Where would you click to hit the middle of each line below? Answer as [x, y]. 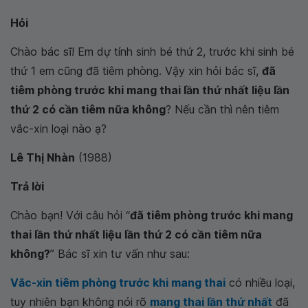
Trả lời [27, 186]
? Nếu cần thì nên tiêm [222, 109]
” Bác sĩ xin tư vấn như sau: [120, 254]
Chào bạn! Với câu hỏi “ [70, 215]
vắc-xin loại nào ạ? [58, 129]
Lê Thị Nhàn [43, 157]
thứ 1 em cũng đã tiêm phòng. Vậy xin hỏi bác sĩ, [134, 71]
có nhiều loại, [260, 283]
